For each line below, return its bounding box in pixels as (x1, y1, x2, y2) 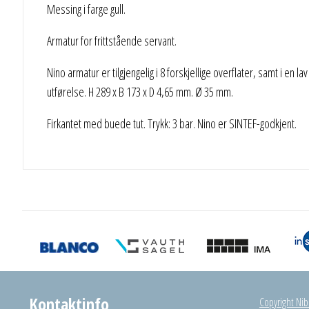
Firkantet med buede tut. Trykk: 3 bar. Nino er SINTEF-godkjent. (46, 115, 297, 132)
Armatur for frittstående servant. (46, 32, 177, 50)
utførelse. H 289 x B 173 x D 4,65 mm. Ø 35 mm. (46, 83, 233, 101)
